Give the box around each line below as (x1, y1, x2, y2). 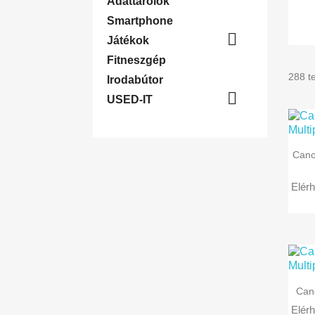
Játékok (107, 34, 149, 46)
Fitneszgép (107, 54, 166, 66)
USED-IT (107, 94, 153, 105)
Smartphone (107, 15, 173, 27)
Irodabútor (107, 74, 163, 86)
